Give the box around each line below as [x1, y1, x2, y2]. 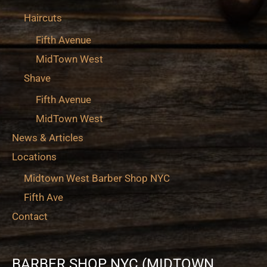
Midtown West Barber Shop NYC [24, 172, 170, 185]
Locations [12, 150, 57, 163]
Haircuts [24, 12, 62, 24]
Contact [12, 210, 48, 223]
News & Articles [12, 131, 83, 144]
